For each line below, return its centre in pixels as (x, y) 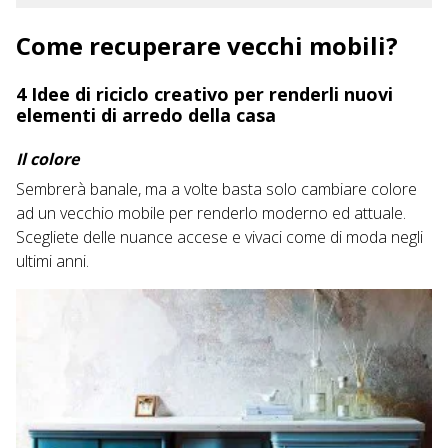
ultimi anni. (52, 261)
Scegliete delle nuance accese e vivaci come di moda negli (219, 237)
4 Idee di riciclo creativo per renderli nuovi (204, 94)
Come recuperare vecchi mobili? (207, 45)
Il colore (47, 159)
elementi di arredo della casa (146, 115)
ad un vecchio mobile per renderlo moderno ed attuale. (211, 213)
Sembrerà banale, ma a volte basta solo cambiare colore (216, 189)
